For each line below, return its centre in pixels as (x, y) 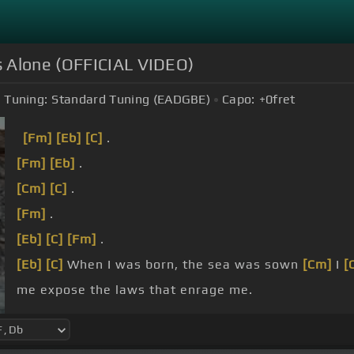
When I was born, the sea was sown (183, 265)
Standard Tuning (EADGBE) (131, 100)
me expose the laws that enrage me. (135, 290)
